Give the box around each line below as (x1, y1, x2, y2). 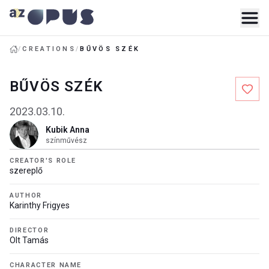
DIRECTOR (10, 226, 49, 234)
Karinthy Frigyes (10, 201, 70, 210)
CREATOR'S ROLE (10, 157, 77, 165)
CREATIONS (22, 45, 76, 53)
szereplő (10, 166, 43, 175)
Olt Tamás (10, 235, 49, 245)
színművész (46, 136, 87, 145)
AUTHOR (10, 192, 42, 199)
